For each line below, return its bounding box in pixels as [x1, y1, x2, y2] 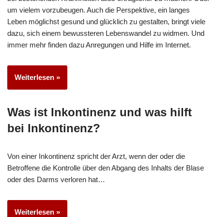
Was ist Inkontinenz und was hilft [7, 105, 192, 119]
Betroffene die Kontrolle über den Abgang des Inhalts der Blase [7, 163, 204, 172]
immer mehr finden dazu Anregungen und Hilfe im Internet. [7, 40, 191, 49]
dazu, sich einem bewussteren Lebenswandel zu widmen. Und [7, 29, 204, 37]
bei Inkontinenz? [7, 121, 100, 135]
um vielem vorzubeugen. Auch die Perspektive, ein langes [7, 5, 190, 14]
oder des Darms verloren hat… [7, 175, 107, 184]
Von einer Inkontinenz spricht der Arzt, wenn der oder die [7, 152, 185, 160]
